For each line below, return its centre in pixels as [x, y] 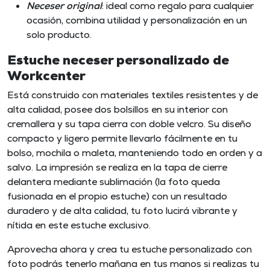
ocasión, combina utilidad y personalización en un [137, 20]
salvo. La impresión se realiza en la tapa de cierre [117, 167]
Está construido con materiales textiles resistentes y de [133, 95]
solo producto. [59, 34]
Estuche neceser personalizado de [118, 59]
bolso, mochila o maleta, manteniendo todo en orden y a [135, 152]
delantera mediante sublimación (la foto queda [114, 181]
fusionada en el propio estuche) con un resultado [117, 196]
